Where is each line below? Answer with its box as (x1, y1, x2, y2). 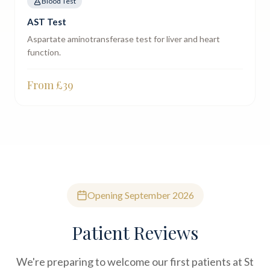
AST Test (27, 16, 66, 27)
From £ (27, 78, 63, 92)
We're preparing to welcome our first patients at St (16, 255, 254, 268)
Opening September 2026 (87, 189, 194, 201)
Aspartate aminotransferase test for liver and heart (27, 34, 220, 44)
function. (27, 47, 61, 57)
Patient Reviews (72, 221, 198, 245)
